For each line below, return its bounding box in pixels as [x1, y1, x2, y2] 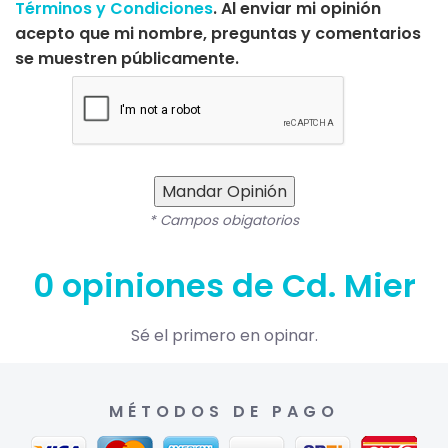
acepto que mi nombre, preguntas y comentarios [15, 21, 421, 45]
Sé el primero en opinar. [130, 323, 318, 347]
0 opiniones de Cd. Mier [32, 262, 416, 308]
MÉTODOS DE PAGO [109, 399, 339, 423]
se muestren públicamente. [15, 46, 239, 70]
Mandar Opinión [161, 179, 287, 203]
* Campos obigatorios [149, 210, 299, 230]
